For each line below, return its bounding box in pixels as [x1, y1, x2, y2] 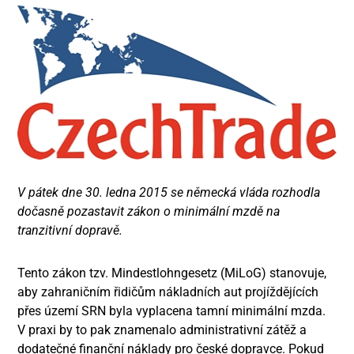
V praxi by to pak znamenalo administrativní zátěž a [17, 322, 307, 337]
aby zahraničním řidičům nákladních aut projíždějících [17, 284, 319, 299]
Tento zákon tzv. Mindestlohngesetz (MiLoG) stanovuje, [17, 265, 327, 281]
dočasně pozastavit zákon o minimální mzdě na [17, 204, 281, 219]
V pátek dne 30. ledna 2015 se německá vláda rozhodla [17, 185, 321, 200]
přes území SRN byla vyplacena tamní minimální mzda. [17, 303, 326, 318]
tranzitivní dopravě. [17, 223, 123, 238]
